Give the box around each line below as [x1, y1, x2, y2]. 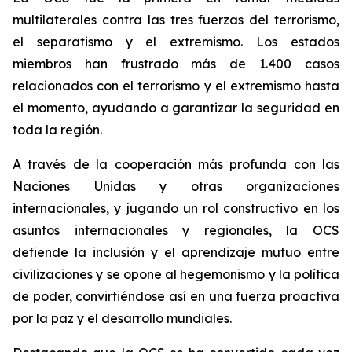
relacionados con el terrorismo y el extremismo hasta [13, 78, 339, 93]
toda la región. [13, 122, 102, 137]
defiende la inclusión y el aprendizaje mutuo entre [13, 244, 339, 260]
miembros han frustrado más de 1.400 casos [13, 56, 339, 71]
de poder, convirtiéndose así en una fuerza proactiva [13, 288, 339, 304]
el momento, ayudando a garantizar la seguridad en [13, 100, 339, 115]
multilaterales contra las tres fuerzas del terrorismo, [13, 12, 339, 27]
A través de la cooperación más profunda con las [13, 156, 339, 172]
